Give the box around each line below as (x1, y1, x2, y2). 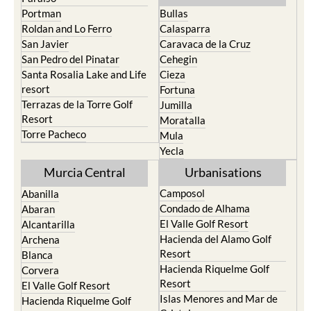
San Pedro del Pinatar (22, 53, 119, 65)
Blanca (22, 249, 53, 261)
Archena (22, 233, 60, 246)
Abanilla (22, 187, 59, 200)
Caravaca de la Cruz (160, 37, 251, 50)
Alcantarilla (22, 218, 75, 230)
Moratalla (160, 114, 205, 126)
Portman (22, 7, 61, 19)
